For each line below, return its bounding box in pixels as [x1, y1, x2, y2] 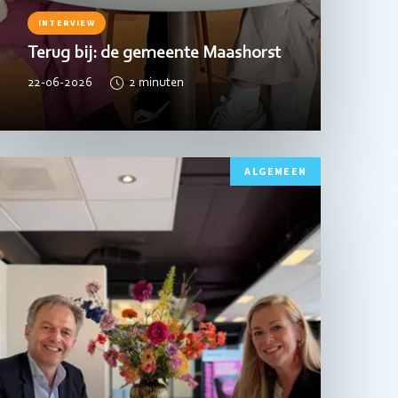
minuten [138, 76, 184, 90]
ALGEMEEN [244, 164, 306, 178]
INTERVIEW [37, 16, 95, 28]
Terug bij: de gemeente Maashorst [27, 44, 281, 62]
